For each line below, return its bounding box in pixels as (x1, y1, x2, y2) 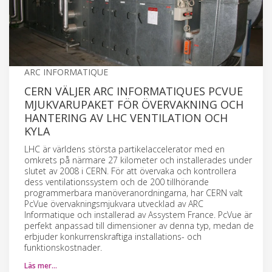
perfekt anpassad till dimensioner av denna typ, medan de (24, 219, 254, 231)
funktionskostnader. (24, 241, 102, 253)
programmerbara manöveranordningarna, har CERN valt (24, 186, 243, 199)
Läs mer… (24, 260, 57, 271)
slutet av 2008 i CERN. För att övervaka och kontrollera (24, 165, 236, 177)
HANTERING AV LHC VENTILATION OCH (24, 110, 228, 125)
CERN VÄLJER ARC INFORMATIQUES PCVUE (24, 83, 243, 98)
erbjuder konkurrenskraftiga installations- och (24, 230, 202, 242)
